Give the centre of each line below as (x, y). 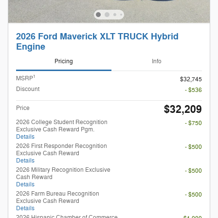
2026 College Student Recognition (62, 122)
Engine (31, 47)
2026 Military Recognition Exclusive (63, 170)
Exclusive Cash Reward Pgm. (55, 129)
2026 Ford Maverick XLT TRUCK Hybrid (97, 37)
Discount (28, 89)
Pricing (64, 62)
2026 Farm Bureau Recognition (58, 193)
